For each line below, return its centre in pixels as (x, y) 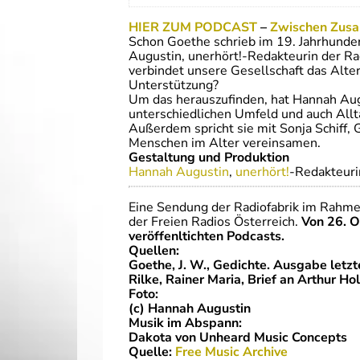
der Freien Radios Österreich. (215, 222)
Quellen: (154, 251)
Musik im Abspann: (185, 323)
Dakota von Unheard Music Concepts (238, 337)
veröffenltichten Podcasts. (207, 236)
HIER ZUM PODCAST (193, 27)
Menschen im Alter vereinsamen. (225, 143)
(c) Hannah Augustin (190, 309)
